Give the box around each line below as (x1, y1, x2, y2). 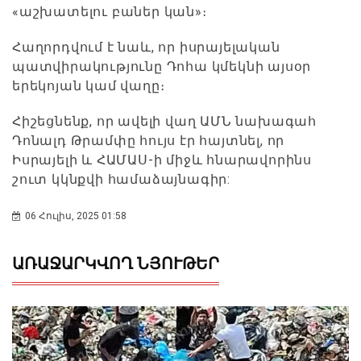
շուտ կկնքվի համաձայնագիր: (12, 171, 230, 187)
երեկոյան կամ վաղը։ (12, 77, 165, 93)
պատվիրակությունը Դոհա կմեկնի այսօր (12, 58, 312, 74)
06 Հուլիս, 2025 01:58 (25, 210, 127, 222)
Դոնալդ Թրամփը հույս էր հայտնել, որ (12, 132, 285, 148)
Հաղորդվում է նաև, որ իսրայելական (12, 39, 280, 55)
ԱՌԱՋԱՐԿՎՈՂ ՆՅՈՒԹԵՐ (12, 253, 219, 273)
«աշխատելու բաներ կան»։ (12, 3, 207, 19)
